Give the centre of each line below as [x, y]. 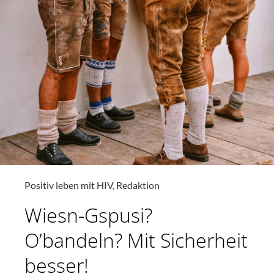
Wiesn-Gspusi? [88, 215]
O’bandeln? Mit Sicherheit [136, 240]
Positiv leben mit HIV [68, 185]
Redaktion [138, 185]
